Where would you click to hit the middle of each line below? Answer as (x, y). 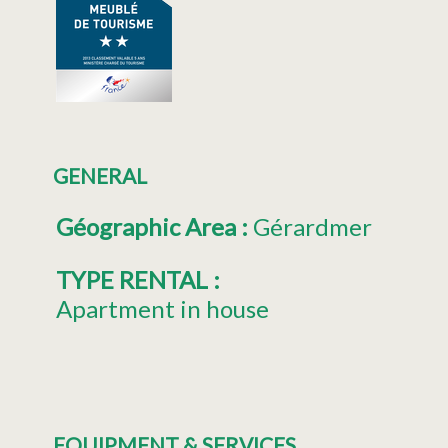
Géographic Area (148, 226)
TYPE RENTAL (134, 279)
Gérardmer (312, 226)
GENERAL (99, 175)
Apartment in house (162, 308)
